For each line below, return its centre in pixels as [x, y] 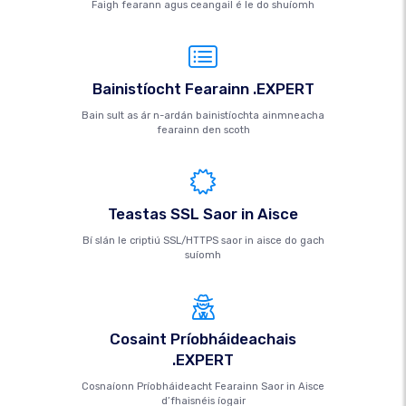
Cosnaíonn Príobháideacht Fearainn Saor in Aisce [203, 387]
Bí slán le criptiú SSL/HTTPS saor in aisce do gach [203, 241]
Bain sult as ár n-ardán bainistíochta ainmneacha [203, 116]
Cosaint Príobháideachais [203, 339]
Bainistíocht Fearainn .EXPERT [203, 89]
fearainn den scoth [203, 130]
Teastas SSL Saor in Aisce [203, 214]
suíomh [203, 255]
